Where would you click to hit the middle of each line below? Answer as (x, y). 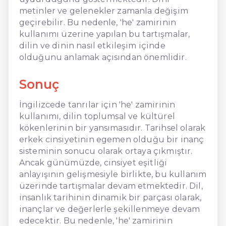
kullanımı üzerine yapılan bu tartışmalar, (104, 34)
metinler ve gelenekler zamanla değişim (103, 11)
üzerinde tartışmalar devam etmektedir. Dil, (111, 186)
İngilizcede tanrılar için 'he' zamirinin (97, 104)
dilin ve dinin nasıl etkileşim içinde (92, 45)
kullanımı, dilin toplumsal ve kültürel (97, 116)
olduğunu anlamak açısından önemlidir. (103, 57)
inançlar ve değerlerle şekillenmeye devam (109, 209)
